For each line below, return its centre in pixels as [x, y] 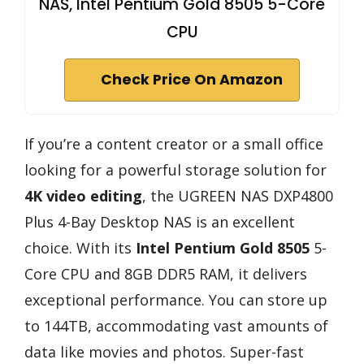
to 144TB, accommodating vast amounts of [176, 325]
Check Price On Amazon [192, 79]
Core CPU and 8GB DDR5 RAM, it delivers [166, 273]
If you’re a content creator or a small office [174, 143]
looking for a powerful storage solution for [175, 169]
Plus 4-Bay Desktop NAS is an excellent [160, 221]
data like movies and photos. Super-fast [164, 351]
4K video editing [83, 195]
